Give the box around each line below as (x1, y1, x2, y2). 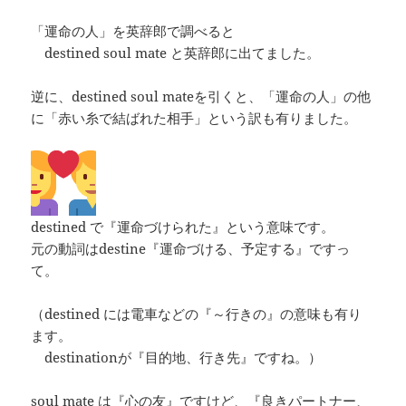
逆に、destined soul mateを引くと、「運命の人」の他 (31, 87, 372, 106)
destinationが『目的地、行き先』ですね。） (31, 348, 323, 367)
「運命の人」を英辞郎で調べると (31, 22, 236, 41)
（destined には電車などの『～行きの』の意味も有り (31, 304, 362, 324)
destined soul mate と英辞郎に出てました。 (31, 43, 321, 63)
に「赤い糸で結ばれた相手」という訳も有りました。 (31, 109, 358, 128)
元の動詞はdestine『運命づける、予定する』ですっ (31, 239, 351, 258)
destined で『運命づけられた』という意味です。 (31, 217, 335, 237)
